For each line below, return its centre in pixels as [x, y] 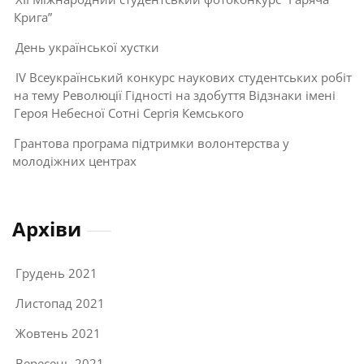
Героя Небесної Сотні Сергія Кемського [129, 113]
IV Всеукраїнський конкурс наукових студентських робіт [184, 77]
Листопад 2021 [60, 303]
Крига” [33, 17]
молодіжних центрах [74, 160]
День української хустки [87, 47]
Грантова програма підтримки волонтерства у [152, 143]
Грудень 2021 [56, 273]
